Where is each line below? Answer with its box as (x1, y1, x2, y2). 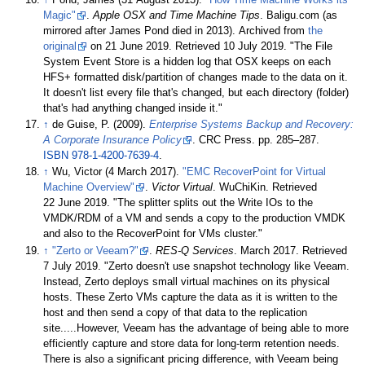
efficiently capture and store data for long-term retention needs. (43, 337, 341, 350)
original (43, 40, 77, 52)
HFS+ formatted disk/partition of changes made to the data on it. (43, 71, 349, 83)
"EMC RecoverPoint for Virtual (182, 166, 327, 178)
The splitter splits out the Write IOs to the (117, 197, 314, 209)
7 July (43, 260, 73, 272)
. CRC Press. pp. (192, 134, 274, 147)
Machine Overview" (43, 182, 135, 194)
